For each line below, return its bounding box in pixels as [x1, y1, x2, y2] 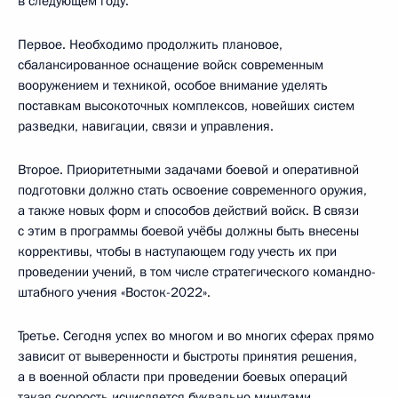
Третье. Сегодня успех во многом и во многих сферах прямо [18, 327, 374, 346]
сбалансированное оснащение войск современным [18, 56, 323, 75]
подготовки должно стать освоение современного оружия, [18, 181, 367, 200]
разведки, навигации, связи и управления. [18, 117, 274, 136]
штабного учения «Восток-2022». [18, 283, 211, 302]
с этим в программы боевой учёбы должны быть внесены [18, 222, 359, 241]
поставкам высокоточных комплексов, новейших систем [18, 97, 354, 115]
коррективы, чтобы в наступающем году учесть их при [18, 243, 337, 261]
